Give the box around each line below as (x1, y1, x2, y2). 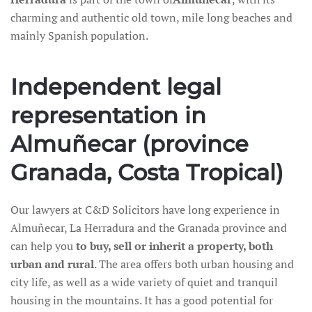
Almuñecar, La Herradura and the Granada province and (10, 220, 287, 236)
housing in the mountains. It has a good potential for (10, 292, 273, 309)
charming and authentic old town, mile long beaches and (10, 10, 292, 26)
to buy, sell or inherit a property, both (76, 238, 273, 254)
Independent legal (10, 73, 221, 101)
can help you (10, 238, 76, 254)
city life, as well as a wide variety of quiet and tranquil (10, 274, 278, 290)
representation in (10, 102, 206, 130)
